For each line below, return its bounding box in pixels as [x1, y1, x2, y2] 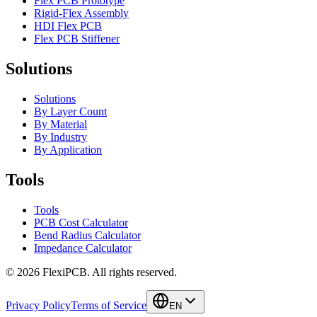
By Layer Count [34, 105, 107, 118]
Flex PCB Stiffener [34, 33, 120, 45]
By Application [34, 144, 102, 156]
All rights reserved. [92, 265, 177, 278]
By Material [34, 118, 87, 131]
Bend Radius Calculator [34, 229, 141, 241]
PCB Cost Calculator [34, 216, 128, 229]
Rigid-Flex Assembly [34, 7, 129, 20]
